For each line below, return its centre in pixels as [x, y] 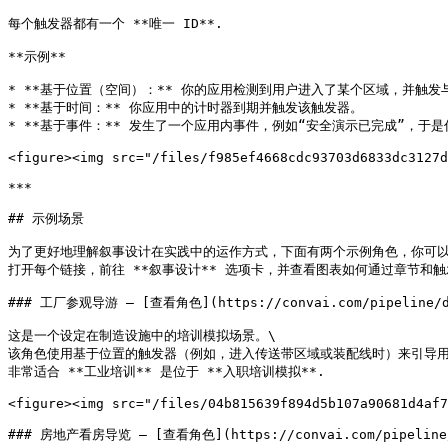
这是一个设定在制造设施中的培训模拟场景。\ [142, 335]
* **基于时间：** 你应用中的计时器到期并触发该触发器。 [185, 107]
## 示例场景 [46, 218]
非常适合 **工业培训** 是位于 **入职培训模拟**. [166, 371]
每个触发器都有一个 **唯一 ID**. [115, 23]
